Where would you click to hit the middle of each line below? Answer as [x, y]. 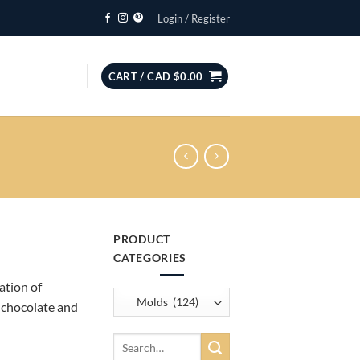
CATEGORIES [150, 257]
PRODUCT [142, 239]
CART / [128, 76]
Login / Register [194, 18]
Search [128, 341]
